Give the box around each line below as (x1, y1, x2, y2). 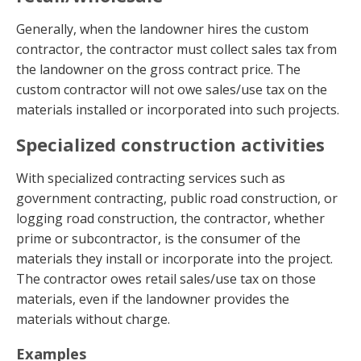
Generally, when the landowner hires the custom (16, 19, 309, 38)
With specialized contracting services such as (16, 169, 285, 188)
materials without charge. (16, 310, 170, 329)
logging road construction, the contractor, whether (16, 210, 325, 228)
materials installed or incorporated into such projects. (16, 100, 339, 118)
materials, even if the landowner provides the (16, 290, 289, 309)
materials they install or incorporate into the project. (16, 250, 333, 268)
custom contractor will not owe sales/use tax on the (16, 80, 327, 98)
